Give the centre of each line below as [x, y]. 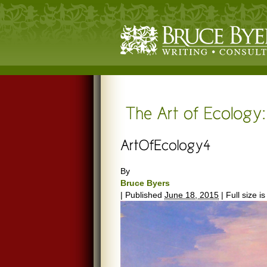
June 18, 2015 [192, 195]
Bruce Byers [145, 183]
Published [144, 195]
